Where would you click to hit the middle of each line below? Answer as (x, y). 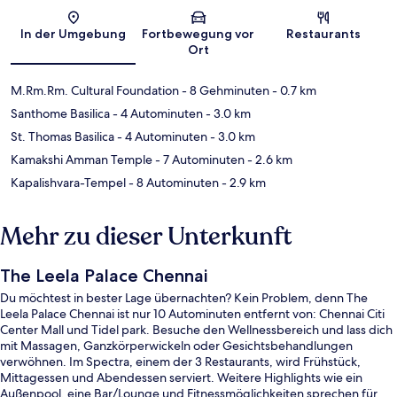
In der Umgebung (74, 33)
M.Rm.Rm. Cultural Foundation (95, 90)
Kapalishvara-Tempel (68, 182)
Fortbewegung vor (198, 33)
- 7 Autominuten (198, 159)
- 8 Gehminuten (224, 90)
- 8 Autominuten (172, 182)
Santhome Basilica (60, 113)
